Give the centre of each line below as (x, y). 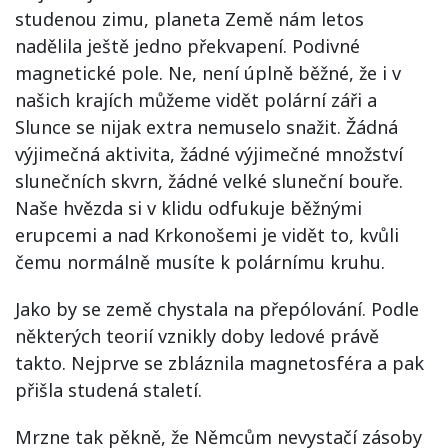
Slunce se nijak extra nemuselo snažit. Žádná (206, 126)
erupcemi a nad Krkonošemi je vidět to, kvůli (207, 234)
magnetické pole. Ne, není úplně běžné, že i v (208, 72)
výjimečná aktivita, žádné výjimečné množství (209, 153)
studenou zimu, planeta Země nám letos (189, 18)
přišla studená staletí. (108, 389)
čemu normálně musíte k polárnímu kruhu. (200, 261)
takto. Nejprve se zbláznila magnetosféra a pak (219, 362)
